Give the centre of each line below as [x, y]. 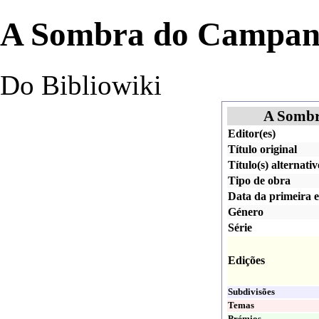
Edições [246, 260]
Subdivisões [251, 292]
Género [245, 211]
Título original [262, 149]
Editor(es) [251, 133]
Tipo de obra [259, 180]
